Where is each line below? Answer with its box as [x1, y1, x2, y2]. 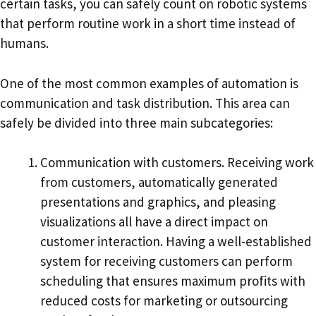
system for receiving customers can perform [40, 253, 293, 270]
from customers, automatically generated [40, 174, 278, 191]
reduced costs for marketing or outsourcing [40, 292, 288, 310]
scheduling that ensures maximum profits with [40, 272, 305, 290]
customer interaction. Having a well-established [40, 233, 312, 250]
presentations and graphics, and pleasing [40, 193, 276, 211]
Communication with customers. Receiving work [40, 154, 314, 171]
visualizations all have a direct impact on [40, 213, 268, 231]
